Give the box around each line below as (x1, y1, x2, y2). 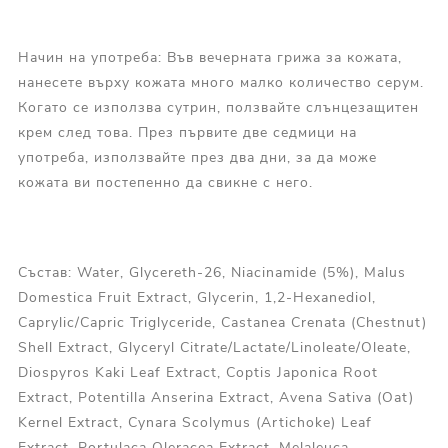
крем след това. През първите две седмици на (17, 123, 357, 143)
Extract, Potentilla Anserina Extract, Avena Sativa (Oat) (17, 388, 414, 408)
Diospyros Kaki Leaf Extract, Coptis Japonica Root (17, 363, 378, 383)
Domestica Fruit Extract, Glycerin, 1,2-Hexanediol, (17, 288, 376, 308)
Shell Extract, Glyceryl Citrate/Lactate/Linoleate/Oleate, (17, 338, 411, 358)
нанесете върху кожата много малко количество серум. (17, 73, 424, 93)
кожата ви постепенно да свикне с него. (17, 173, 313, 193)
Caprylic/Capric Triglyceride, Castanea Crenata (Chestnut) (17, 313, 427, 333)
